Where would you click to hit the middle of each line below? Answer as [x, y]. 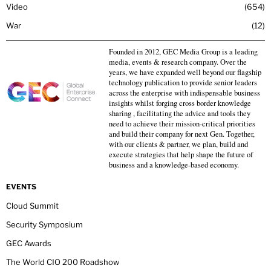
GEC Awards [29, 243]
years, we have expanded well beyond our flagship [185, 73]
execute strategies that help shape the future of [181, 155]
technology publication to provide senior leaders [183, 83]
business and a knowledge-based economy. [174, 165]
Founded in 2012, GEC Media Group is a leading [183, 52]
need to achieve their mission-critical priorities [182, 124]
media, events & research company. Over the [178, 62]
